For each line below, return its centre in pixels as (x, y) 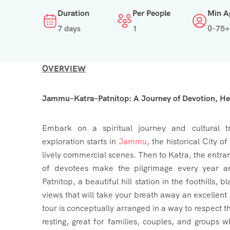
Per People (151, 13)
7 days (69, 28)
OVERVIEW (64, 68)
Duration (73, 13)
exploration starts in (80, 141)
